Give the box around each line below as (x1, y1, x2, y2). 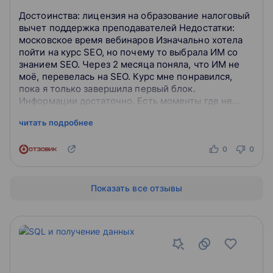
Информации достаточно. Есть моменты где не (19, 95, 233, 107)
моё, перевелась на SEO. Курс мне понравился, (19, 71, 233, 82)
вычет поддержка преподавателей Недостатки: (19, 22, 235, 34)
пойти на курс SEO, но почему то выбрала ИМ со (19, 46, 238, 58)
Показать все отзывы (90, 183, 183, 193)
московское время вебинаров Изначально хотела (19, 34, 156, 46)
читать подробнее (19, 118, 94, 127)
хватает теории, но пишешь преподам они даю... (19, 107, 238, 119)
